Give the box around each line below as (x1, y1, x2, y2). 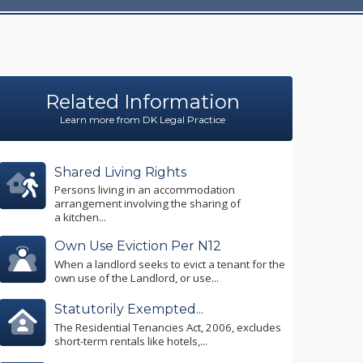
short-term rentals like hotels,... (54, 333, 207, 348)
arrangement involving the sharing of (54, 196, 241, 211)
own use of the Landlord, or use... (54, 270, 219, 285)
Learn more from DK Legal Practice (60, 113, 225, 126)
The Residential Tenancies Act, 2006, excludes (54, 319, 281, 335)
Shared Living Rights (54, 164, 186, 180)
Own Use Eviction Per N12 (54, 238, 221, 254)
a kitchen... (54, 210, 106, 225)
